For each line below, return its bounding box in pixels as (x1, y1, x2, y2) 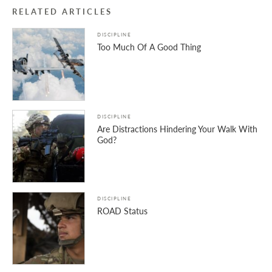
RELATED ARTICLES (12, 6, 112, 18)
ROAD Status (97, 205, 148, 217)
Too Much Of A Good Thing (97, 41, 201, 53)
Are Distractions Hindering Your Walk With (97, 123, 257, 135)
